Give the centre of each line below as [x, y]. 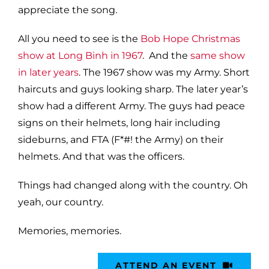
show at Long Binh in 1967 [80, 55]
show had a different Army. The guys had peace [131, 106]
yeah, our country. [61, 202]
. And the [166, 55]
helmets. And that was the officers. [101, 156]
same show [218, 55]
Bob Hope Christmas [190, 38]
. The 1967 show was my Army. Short [164, 72]
